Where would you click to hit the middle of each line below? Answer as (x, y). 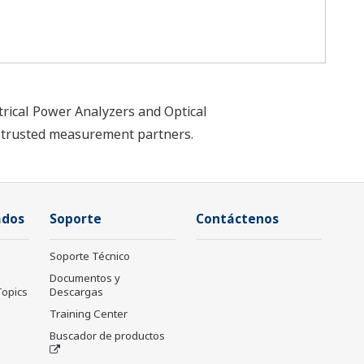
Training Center (89, 314)
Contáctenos (237, 219)
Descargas (76, 292)
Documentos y (85, 278)
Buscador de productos (107, 336)
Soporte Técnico (90, 256)
